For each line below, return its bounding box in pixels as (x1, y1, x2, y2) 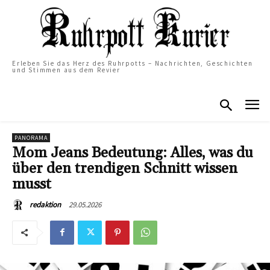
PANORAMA (14, 133, 48, 142)
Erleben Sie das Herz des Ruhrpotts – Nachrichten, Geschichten (12, 58, 253, 67)
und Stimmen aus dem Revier (12, 65, 121, 74)
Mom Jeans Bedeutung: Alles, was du (12, 143, 253, 162)
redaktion (30, 199, 61, 210)
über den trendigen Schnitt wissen (12, 159, 237, 178)
